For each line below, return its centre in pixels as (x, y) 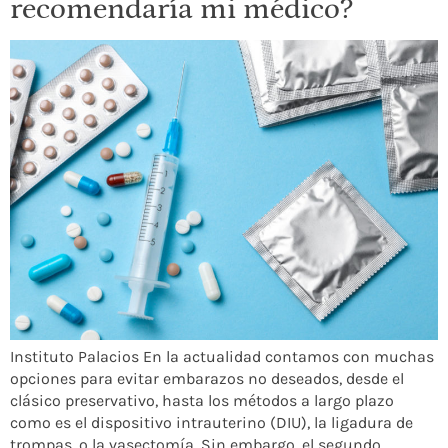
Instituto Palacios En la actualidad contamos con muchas (222, 357)
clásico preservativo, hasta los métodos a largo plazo (202, 401)
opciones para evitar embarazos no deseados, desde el (207, 379)
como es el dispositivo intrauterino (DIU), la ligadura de (211, 423)
